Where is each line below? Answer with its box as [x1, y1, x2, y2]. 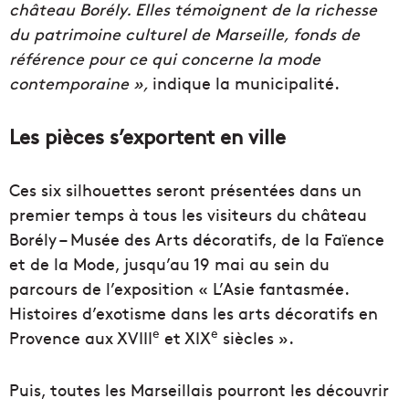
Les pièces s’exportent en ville [9, 122, 286, 151]
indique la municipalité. [152, 71, 340, 95]
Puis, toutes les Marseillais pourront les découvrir [9, 378, 389, 402]
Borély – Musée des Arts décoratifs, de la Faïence [9, 227, 384, 251]
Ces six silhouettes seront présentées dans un [9, 178, 362, 202]
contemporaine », [9, 71, 152, 95]
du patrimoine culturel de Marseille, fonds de [9, 22, 360, 46]
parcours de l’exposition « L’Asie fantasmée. [9, 277, 349, 300]
